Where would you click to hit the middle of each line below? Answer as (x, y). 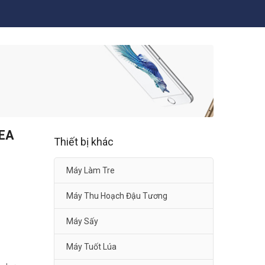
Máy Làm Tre (91, 171)
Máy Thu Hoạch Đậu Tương (117, 196)
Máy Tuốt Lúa (91, 247)
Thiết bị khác (84, 142)
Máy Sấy (82, 222)
